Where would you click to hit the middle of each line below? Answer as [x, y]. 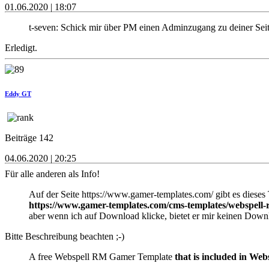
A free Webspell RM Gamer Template [101, 257]
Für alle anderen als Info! [52, 174]
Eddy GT [18, 94]
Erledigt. [21, 48]
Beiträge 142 [29, 138]
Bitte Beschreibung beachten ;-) [65, 237]
